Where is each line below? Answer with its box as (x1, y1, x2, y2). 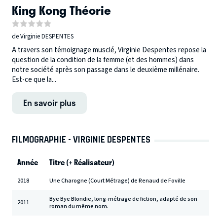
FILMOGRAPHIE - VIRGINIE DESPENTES (12, 134, 150, 145)
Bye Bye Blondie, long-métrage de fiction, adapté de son (49, 195, 198, 204)
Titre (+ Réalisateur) (49, 156, 115, 169)
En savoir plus (23, 96, 76, 110)
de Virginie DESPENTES (12, 32, 74, 41)
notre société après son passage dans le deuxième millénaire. (12, 65, 199, 75)
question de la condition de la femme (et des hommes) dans (12, 55, 194, 66)
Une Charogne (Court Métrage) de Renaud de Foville (49, 177, 186, 185)
